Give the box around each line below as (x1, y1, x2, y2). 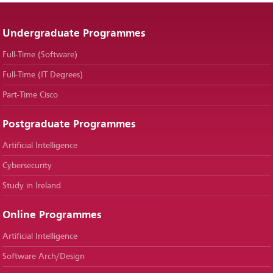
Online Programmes (2, 210, 102, 221)
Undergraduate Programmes (2, 28, 146, 39)
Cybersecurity (2, 161, 52, 170)
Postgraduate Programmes (2, 119, 136, 130)
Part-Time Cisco (2, 91, 58, 99)
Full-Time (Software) (2, 51, 78, 59)
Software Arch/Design (2, 252, 85, 261)
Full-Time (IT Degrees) (2, 71, 83, 79)
